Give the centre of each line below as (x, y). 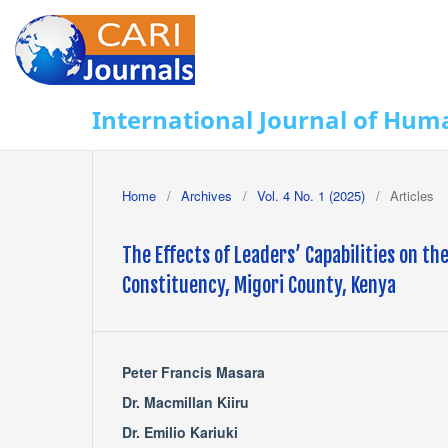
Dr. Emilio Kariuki (180, 431)
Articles (412, 195)
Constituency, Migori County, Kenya (259, 285)
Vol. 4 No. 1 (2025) (311, 195)
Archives (206, 195)
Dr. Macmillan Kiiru (185, 401)
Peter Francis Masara (193, 371)
